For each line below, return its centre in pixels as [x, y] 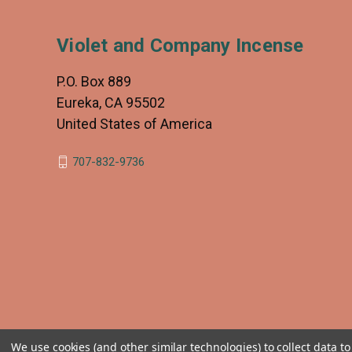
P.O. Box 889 [94, 81]
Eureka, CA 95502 [111, 103]
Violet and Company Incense [180, 46]
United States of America [134, 124]
